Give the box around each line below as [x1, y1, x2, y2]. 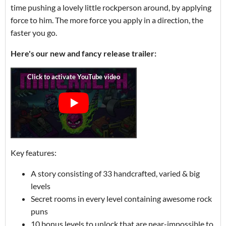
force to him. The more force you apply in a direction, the [11, 15, 203, 25]
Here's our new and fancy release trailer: [11, 48, 156, 59]
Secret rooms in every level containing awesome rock [31, 194, 212, 204]
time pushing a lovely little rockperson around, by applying [11, 3, 211, 13]
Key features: [11, 148, 56, 158]
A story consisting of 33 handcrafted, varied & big [31, 168, 200, 179]
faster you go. [11, 28, 57, 38]
